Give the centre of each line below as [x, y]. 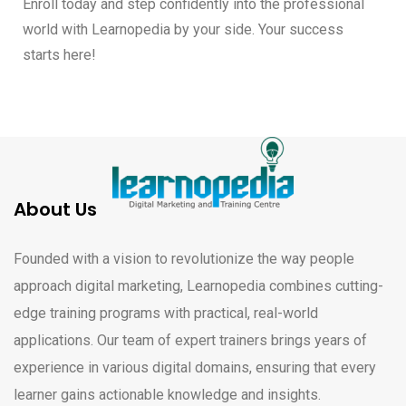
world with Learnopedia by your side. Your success [183, 30]
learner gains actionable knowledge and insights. [167, 395]
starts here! [59, 55]
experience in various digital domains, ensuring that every [195, 368]
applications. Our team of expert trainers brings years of [190, 341]
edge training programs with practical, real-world [166, 314]
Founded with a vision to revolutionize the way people [184, 259]
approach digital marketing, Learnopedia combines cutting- [198, 286]
